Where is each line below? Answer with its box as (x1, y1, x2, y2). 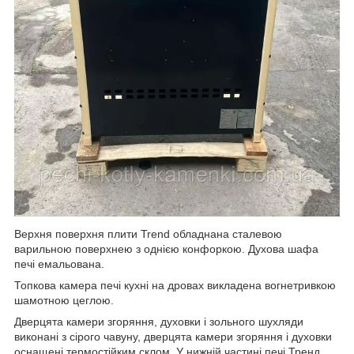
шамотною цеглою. (14, 294, 114, 307)
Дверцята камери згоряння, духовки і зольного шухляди (14, 315, 303, 329)
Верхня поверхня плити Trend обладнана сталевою (14, 228, 282, 241)
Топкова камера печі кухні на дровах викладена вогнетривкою (14, 279, 336, 292)
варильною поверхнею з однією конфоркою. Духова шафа (14, 243, 318, 256)
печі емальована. (14, 258, 104, 271)
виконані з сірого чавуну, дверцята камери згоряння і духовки (14, 330, 332, 344)
